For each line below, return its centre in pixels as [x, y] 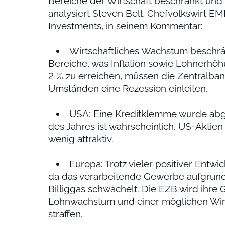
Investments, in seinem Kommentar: [126, 26]
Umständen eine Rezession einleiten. [128, 89]
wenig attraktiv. [81, 139]
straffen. [66, 214]
